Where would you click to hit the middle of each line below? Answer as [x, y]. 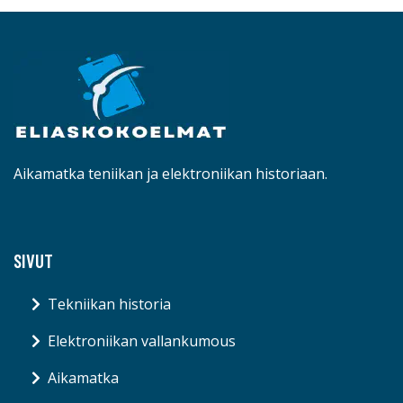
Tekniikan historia [109, 304]
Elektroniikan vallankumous [142, 341]
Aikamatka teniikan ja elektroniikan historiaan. [170, 174]
